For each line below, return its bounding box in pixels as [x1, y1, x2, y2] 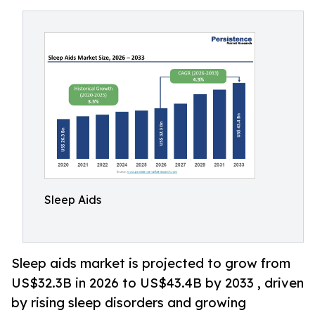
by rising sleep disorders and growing [11, 294, 246, 311]
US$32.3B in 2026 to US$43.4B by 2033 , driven [11, 274, 304, 291]
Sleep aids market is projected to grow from [11, 255, 290, 271]
